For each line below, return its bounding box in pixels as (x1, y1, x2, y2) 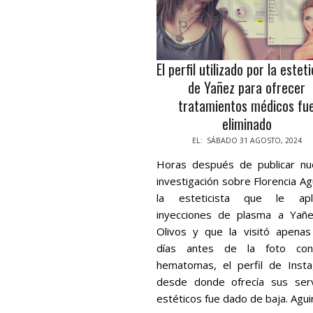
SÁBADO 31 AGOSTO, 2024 (206, 136, 302, 146)
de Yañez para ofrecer (188, 77, 306, 99)
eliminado (221, 113, 272, 135)
